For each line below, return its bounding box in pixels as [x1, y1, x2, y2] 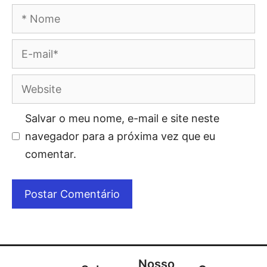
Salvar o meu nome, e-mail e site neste [25, 111, 219, 125]
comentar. [25, 147, 76, 160]
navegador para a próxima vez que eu [25, 129, 215, 142]
